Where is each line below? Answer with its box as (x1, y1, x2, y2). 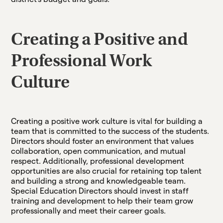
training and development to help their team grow (11, 196, 194, 205)
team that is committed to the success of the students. (11, 126, 210, 135)
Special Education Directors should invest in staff (11, 186, 189, 195)
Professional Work (11, 53, 152, 71)
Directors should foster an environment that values (11, 136, 194, 145)
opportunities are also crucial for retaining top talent (11, 166, 202, 175)
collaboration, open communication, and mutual (11, 146, 186, 155)
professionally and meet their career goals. (11, 206, 166, 215)
